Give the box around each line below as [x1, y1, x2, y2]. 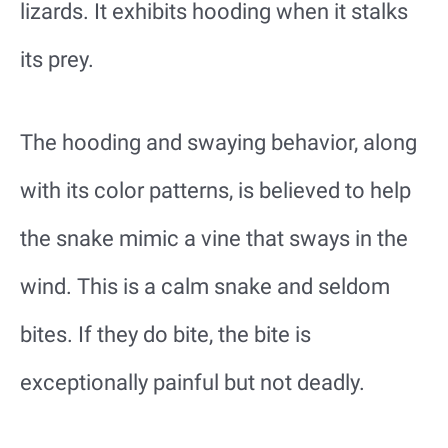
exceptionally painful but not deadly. [20, 370, 365, 395]
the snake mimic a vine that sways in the [20, 226, 408, 251]
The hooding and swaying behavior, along [20, 130, 417, 155]
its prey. [20, 46, 94, 72]
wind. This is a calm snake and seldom [20, 274, 390, 299]
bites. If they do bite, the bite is [20, 322, 311, 347]
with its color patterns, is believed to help [20, 178, 411, 203]
